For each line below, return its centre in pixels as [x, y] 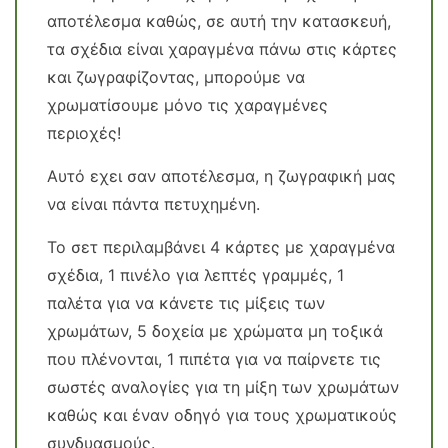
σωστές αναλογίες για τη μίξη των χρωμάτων [223, 387]
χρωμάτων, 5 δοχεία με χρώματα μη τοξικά [215, 331]
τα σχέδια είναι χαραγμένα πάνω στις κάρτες [222, 49]
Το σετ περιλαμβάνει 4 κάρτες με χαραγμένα [221, 247]
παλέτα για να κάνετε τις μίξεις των [186, 303]
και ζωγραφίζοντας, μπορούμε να [176, 77]
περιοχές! [84, 133]
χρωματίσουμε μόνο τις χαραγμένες [187, 105]
